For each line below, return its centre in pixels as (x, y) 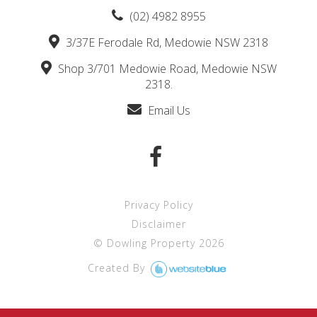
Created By (118, 268)
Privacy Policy (158, 205)
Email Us (167, 110)
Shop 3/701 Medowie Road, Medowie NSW (166, 68)
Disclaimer (158, 224)
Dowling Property (151, 243)
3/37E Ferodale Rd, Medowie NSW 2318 (166, 42)
